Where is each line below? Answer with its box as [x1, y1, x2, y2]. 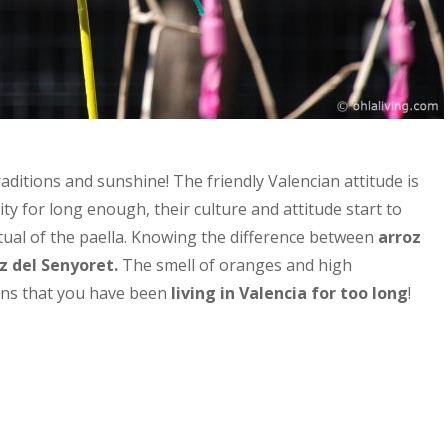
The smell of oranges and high [118, 254, 352, 276]
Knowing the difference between [131, 226, 378, 248]
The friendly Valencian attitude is [173, 170, 419, 192]
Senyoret [41, 254, 114, 276]
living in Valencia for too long [171, 282, 408, 304]
